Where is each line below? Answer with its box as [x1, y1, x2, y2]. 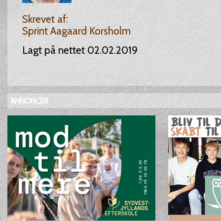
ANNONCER [10, 97, 48, 106]
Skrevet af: [22, 13, 68, 25]
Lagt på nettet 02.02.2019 [22, 44, 138, 56]
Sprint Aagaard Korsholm [22, 25, 131, 37]
